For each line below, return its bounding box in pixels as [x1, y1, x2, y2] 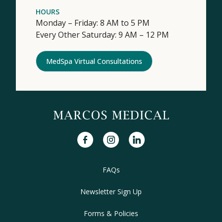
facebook [77, 131, 111, 143]
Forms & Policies [84, 208, 138, 218]
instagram [103, 131, 141, 143]
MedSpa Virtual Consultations [46, 56, 142, 66]
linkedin [128, 131, 158, 143]
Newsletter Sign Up [80, 186, 142, 196]
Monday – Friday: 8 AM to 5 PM [36, 17, 150, 28]
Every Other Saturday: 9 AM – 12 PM [36, 29, 169, 40]
